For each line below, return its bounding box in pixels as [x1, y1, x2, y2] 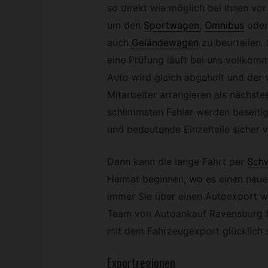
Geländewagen [131, 36, 199, 48]
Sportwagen [143, 19, 199, 31]
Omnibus [204, 19, 244, 31]
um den [106, 19, 141, 31]
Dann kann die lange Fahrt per [106, 156, 244, 168]
